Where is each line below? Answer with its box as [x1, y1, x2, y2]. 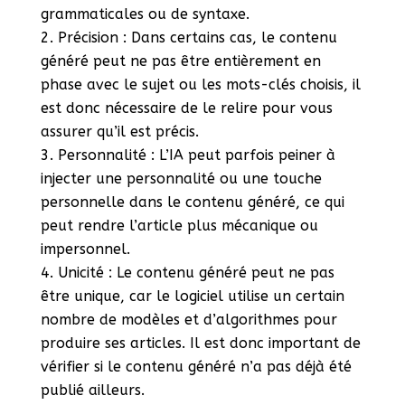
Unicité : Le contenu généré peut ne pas [57, 263, 334, 281]
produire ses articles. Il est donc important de [40, 334, 361, 352]
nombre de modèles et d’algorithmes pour [40, 310, 337, 328]
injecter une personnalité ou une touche [40, 169, 322, 187]
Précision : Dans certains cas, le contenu [57, 28, 337, 46]
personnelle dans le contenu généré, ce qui [40, 193, 344, 211]
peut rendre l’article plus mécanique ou [40, 216, 318, 234]
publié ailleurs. [40, 381, 145, 399]
